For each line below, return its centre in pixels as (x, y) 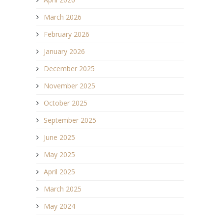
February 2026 (67, 34)
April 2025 (59, 171)
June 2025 (59, 137)
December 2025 (69, 68)
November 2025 (69, 85)
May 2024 (59, 206)
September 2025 (70, 120)
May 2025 (59, 154)
